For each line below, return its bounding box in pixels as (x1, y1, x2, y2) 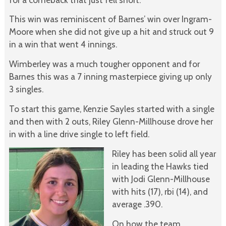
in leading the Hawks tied (111, 160, 208, 172)
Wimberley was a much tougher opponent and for (9, 59, 200, 70)
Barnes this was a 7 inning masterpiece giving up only (9, 71, 212, 82)
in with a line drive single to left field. (9, 129, 149, 140)
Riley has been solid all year (111, 148, 216, 159)
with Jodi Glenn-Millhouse (111, 173, 210, 184)
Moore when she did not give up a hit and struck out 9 (9, 26, 214, 37)
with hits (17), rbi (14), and (111, 186, 208, 197)
